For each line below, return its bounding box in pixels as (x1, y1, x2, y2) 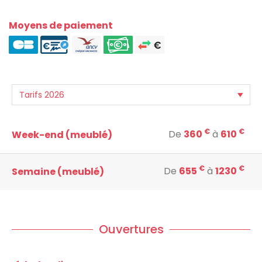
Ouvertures (98, 220, 164, 237)
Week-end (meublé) (12, 127, 112, 142)
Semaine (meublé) (12, 164, 104, 178)
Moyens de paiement (9, 18, 113, 32)
